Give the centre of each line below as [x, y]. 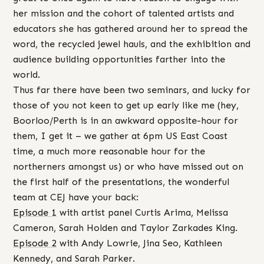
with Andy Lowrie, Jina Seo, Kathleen [139, 243]
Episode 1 [35, 212]
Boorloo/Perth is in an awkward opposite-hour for [126, 120]
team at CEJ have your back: [76, 197]
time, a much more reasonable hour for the [109, 151]
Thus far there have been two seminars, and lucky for [132, 90]
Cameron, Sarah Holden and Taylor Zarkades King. [125, 227]
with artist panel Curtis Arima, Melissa [142, 212]
